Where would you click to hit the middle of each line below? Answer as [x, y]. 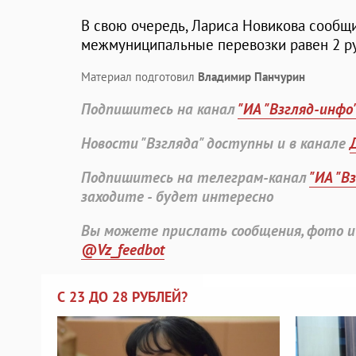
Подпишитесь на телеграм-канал [195, 178]
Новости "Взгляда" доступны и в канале [215, 143]
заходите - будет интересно [177, 197]
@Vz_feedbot [123, 250]
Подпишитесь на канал [159, 109]
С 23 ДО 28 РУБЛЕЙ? [122, 297]
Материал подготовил [139, 77]
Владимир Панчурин [252, 77]
